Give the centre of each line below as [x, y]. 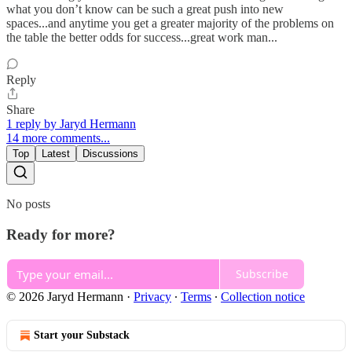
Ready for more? [61, 234]
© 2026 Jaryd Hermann [65, 296]
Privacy [152, 296]
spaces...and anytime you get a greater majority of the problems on [170, 24]
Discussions [110, 154]
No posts [28, 204]
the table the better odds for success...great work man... [142, 38]
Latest [56, 154]
